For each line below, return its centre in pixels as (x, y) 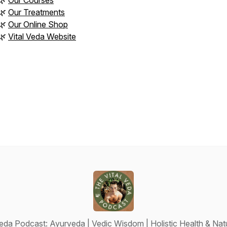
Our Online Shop (38, 24)
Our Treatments (36, 12)
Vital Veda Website (42, 36)
